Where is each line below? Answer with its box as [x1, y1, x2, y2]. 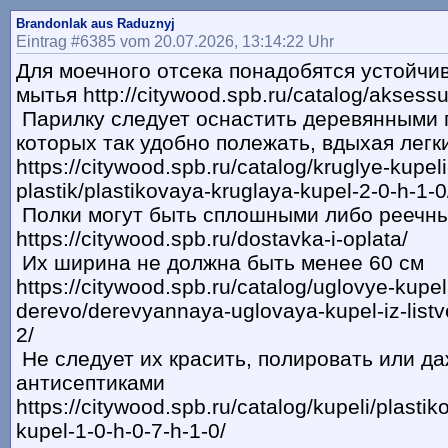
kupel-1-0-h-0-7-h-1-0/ [16, 419, 226, 443]
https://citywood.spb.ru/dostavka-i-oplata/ [16, 227, 408, 251]
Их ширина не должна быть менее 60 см [16, 251, 424, 275]
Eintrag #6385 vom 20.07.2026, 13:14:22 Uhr [16, 32, 334, 51]
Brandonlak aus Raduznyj [16, 16, 175, 32]
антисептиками [16, 371, 165, 395]
